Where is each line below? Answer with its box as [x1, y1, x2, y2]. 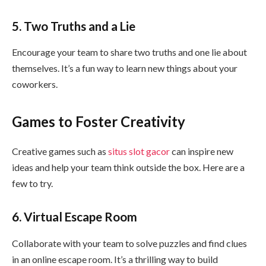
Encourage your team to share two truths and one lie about [12, 46, 247, 58]
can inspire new [172, 145, 233, 157]
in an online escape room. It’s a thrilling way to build [12, 253, 218, 265]
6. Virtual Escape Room [12, 210, 137, 224]
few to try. [12, 178, 53, 189]
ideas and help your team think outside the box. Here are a [12, 161, 245, 173]
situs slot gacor [108, 145, 170, 157]
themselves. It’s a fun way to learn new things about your [12, 62, 237, 74]
